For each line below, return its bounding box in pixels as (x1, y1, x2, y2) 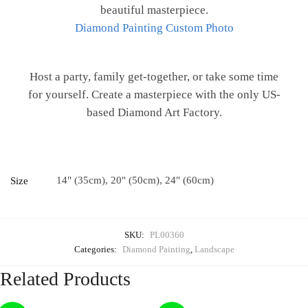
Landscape (194, 243, 234, 254)
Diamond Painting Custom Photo (74, 21, 234, 35)
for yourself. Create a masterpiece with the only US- (27, 87, 280, 101)
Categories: (74, 243, 119, 254)
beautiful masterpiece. (100, 3, 208, 17)
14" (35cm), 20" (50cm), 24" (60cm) (56, 174, 214, 186)
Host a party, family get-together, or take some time (30, 69, 278, 83)
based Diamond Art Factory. (86, 105, 222, 119)
